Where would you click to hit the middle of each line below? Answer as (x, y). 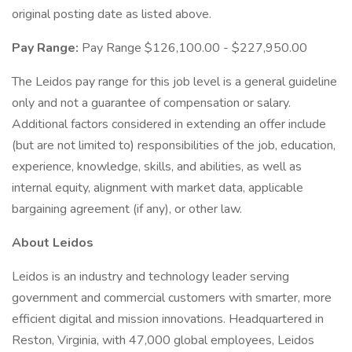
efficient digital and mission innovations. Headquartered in (168, 319)
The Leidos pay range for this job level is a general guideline (174, 82)
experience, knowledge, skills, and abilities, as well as (157, 167)
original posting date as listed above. (112, 14)
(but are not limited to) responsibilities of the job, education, (174, 145)
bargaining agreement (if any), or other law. (127, 209)
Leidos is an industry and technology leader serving (150, 277)
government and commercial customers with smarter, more (172, 298)
